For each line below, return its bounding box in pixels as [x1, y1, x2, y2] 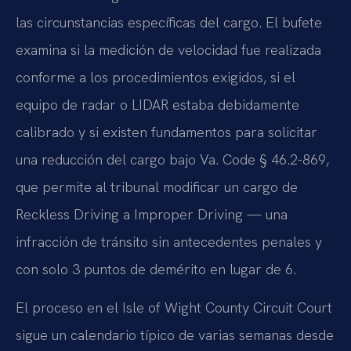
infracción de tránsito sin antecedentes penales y [16, 233, 322, 251]
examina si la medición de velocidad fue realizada [16, 41, 321, 59]
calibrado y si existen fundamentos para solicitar [16, 123, 317, 141]
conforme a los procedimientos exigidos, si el [16, 68, 295, 86]
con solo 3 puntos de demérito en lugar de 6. [16, 260, 296, 278]
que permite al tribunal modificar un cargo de [16, 178, 298, 196]
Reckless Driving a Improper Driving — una [16, 205, 288, 223]
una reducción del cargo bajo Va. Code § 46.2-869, [16, 150, 329, 168]
